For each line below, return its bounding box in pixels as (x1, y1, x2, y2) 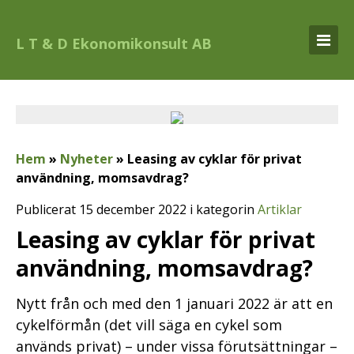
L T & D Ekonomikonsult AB (16, 34, 212, 53)
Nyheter (60, 150, 113, 168)
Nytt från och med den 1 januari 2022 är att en (16, 294, 333, 313)
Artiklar (258, 201, 302, 218)
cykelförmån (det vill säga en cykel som (16, 315, 282, 334)
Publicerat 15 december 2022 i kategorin (16, 201, 258, 218)
